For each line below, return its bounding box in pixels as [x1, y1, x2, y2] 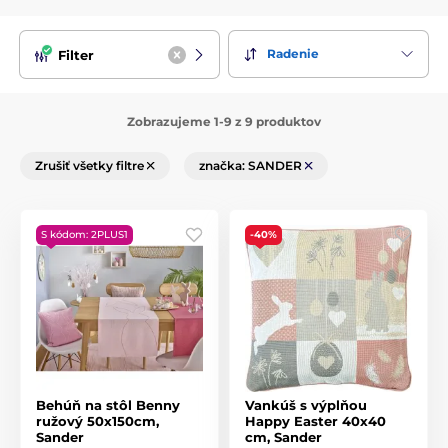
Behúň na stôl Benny [36, 396, 180, 413]
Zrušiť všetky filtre [35, 157, 147, 173]
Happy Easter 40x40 [245, 412, 386, 429]
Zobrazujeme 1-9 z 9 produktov [127, 113, 321, 129]
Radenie [267, 46, 319, 62]
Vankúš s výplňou [245, 396, 367, 413]
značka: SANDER [199, 157, 305, 173]
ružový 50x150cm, [36, 412, 159, 429]
